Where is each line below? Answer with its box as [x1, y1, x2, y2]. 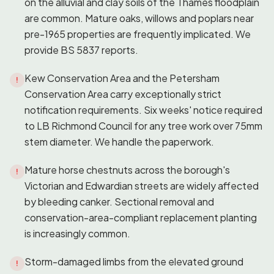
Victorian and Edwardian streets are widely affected [24, 179, 259, 192]
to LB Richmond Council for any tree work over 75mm [24, 119, 262, 132]
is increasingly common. [24, 226, 130, 240]
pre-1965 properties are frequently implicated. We [24, 27, 251, 40]
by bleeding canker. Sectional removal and [24, 194, 214, 208]
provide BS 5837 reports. [24, 43, 138, 56]
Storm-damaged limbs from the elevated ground [24, 254, 243, 268]
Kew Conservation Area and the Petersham [24, 71, 220, 84]
